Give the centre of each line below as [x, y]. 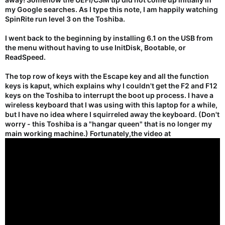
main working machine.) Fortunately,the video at [88, 133]
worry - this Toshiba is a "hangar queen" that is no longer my [108, 124]
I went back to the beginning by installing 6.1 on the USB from [109, 38]
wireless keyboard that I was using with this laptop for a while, [111, 104]
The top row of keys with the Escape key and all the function [107, 76]
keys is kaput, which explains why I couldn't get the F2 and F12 [111, 85]
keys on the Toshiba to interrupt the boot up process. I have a [109, 95]
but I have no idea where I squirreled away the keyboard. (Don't [112, 114]
